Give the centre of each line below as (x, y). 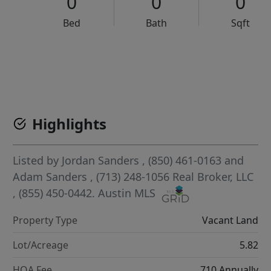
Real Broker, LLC (213, 177)
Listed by (38, 160)
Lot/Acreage (41, 245)
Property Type (45, 220)
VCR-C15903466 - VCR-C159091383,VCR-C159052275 (164, 60)
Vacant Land (230, 220)
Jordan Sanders (101, 160)
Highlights (70, 124)
